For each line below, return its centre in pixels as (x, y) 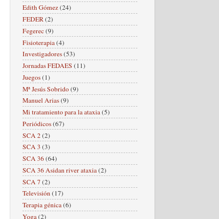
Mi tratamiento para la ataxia (61, 112)
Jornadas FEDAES (47, 66)
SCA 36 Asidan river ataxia (60, 170)
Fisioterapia (39, 42)
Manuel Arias (41, 100)
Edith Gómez (40, 8)
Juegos (32, 77)
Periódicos (37, 123)
